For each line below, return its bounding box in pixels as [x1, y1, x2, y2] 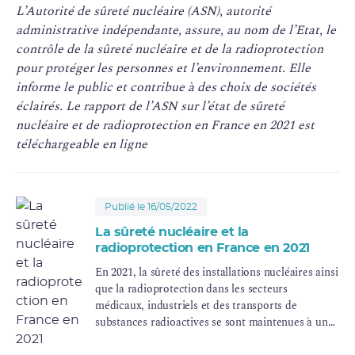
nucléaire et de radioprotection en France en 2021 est [16, 115, 315, 135]
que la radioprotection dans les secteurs [95, 280, 288, 297]
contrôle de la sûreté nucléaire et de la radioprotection [16, 39, 323, 59]
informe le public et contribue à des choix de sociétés [16, 77, 316, 97]
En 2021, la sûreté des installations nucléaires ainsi [95, 263, 338, 281]
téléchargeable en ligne [16, 134, 147, 154]
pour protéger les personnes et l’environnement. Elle [16, 58, 311, 78]
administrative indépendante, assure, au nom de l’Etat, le [16, 20, 336, 40]
